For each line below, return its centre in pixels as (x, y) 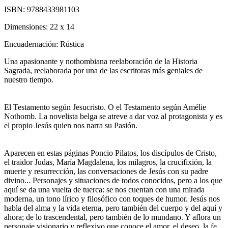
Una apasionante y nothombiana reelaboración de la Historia (101, 61)
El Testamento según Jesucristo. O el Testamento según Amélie (105, 107)
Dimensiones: (27, 26)
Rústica (72, 44)
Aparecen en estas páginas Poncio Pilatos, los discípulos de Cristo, (110, 153)
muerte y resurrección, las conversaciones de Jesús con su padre (106, 171)
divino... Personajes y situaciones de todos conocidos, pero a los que (113, 180)
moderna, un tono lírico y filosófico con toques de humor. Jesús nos (112, 198)
